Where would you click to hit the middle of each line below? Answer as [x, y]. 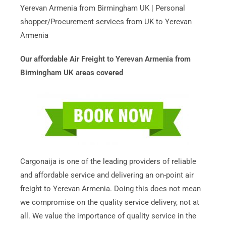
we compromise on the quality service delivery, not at [109, 202]
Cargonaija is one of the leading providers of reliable [108, 161]
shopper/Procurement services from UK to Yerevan [106, 22]
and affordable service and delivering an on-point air [107, 175]
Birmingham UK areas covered [71, 73]
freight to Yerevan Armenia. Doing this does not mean [110, 189]
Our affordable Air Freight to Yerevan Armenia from [105, 59]
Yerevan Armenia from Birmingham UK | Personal [102, 8]
